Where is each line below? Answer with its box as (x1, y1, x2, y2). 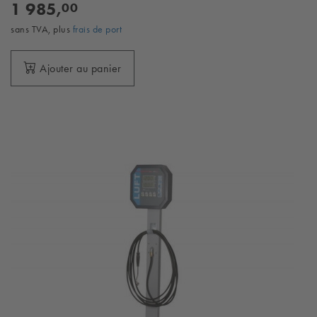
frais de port (72, 23, 122, 35)
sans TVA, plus (11, 23, 73, 35)
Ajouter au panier (40, 62, 122, 75)
